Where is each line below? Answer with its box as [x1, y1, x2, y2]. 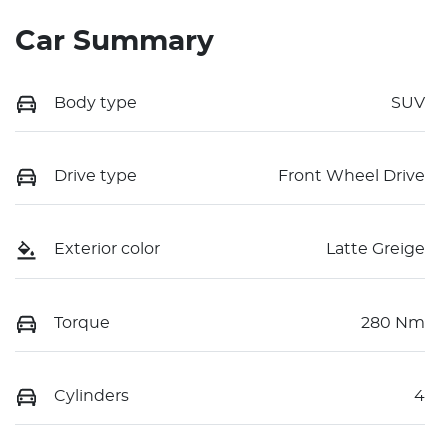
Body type [54, 94, 137, 111]
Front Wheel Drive [278, 167, 425, 184]
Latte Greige [326, 241, 425, 258]
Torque [54, 314, 110, 331]
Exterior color [54, 241, 160, 258]
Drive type [54, 167, 137, 184]
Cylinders [54, 387, 129, 404]
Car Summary [15, 27, 214, 56]
